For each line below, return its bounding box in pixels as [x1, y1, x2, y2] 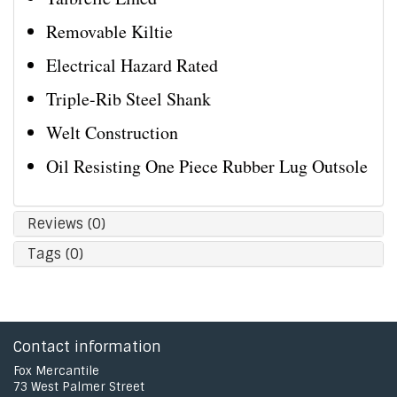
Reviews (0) [27, 214, 105, 233]
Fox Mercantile [13, 363, 99, 378]
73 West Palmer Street [13, 379, 144, 394]
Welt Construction [46, 121, 178, 144]
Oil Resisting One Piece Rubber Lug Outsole [46, 154, 368, 178]
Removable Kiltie [46, 19, 173, 43]
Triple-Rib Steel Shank [46, 87, 211, 111]
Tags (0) [27, 245, 83, 263]
